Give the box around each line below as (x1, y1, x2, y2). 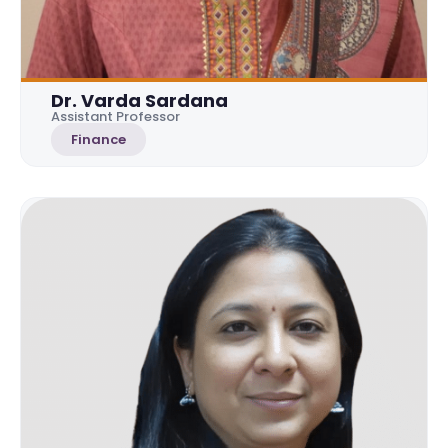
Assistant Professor (51, 106, 180, 126)
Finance (71, 129, 126, 149)
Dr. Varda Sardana (51, 87, 228, 113)
